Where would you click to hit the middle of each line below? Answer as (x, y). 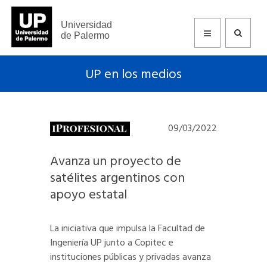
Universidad (86, 25)
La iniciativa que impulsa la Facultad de (128, 229)
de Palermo (85, 35)
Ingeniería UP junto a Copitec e (112, 243)
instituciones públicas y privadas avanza (131, 257)
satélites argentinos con (117, 178)
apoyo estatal (89, 195)
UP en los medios (133, 75)
